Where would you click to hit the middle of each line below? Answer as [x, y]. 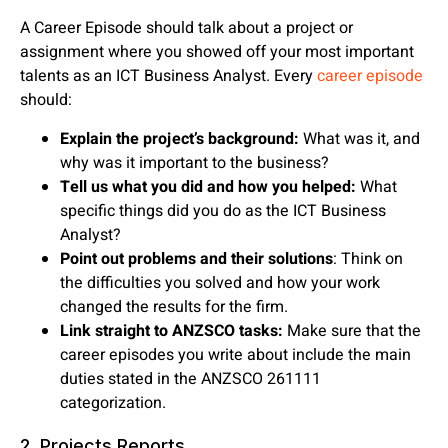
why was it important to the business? [194, 162]
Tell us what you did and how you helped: [208, 186]
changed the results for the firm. [174, 306]
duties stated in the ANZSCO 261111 [190, 378]
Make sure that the [352, 330]
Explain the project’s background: [179, 138]
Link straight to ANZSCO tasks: [171, 330]
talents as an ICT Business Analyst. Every [168, 76]
